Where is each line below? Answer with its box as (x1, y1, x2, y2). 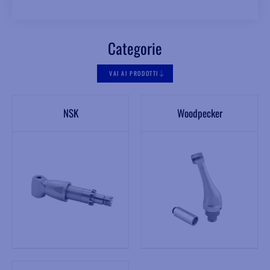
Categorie (108, 37, 162, 60)
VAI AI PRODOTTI (109, 69, 159, 78)
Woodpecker (177, 105, 222, 121)
